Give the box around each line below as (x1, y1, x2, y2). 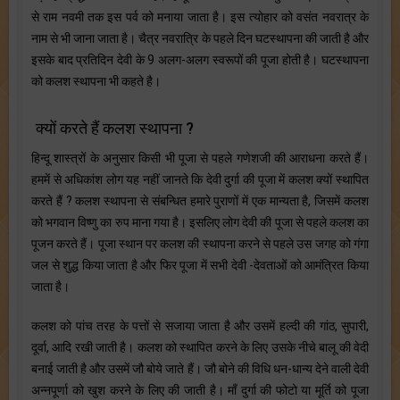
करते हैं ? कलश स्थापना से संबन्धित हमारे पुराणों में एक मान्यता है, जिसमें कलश (31, 194, 369, 208)
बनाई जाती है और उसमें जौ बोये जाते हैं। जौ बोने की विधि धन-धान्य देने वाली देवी (31, 362, 369, 376)
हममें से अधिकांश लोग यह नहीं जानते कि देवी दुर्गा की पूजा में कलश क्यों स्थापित (31, 172, 369, 187)
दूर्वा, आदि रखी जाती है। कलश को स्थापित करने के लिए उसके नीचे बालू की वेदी (31, 340, 369, 354)
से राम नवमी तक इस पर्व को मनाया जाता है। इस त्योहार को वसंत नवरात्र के (31, 10, 369, 24)
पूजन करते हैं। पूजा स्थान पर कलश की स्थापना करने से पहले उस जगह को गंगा (31, 237, 369, 251)
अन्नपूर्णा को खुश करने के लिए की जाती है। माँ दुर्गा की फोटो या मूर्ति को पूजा (31, 383, 369, 397)
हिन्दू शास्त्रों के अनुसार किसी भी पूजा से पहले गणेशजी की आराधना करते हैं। (31, 151, 369, 165)
